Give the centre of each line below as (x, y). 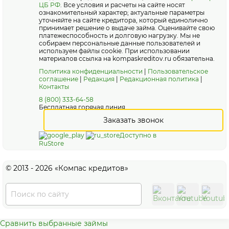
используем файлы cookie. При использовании (114, 51)
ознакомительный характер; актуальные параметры (122, 13)
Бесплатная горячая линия (82, 107)
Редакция (99, 79)
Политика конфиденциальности (91, 71)
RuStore (51, 143)
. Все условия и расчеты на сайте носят (123, 5)
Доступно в (138, 135)
